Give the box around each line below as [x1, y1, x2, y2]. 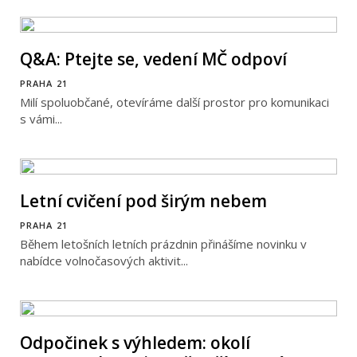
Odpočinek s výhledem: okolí [20, 331, 250, 355]
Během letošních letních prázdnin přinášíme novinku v [20, 236, 307, 253]
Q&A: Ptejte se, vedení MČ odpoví [20, 48, 287, 71]
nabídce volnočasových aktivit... [20, 253, 188, 269]
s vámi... [20, 111, 62, 127]
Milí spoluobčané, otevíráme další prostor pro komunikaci [20, 94, 329, 111]
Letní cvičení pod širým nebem [20, 190, 267, 213]
